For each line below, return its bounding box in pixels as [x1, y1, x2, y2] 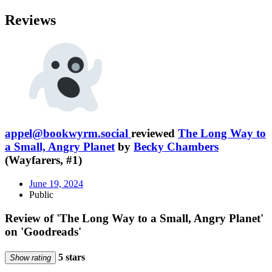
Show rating [10, 253, 51, 262]
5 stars [56, 251, 85, 262]
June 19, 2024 [29, 178, 83, 189]
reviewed [131, 127, 178, 140]
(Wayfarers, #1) [5, 154, 82, 167]
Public [29, 189, 53, 200]
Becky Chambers [134, 140, 219, 154]
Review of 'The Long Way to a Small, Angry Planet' [5, 211, 263, 225]
